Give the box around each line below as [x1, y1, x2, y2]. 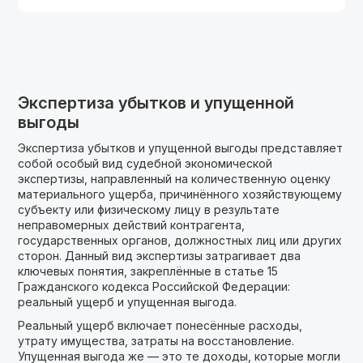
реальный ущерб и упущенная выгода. [18, 295, 237, 309]
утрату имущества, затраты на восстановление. [18, 334, 295, 348]
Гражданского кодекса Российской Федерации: [18, 280, 291, 293]
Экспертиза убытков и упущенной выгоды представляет [18, 141, 344, 155]
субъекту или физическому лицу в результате [18, 203, 280, 216]
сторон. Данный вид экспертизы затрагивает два [18, 249, 301, 263]
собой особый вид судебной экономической [18, 156, 273, 170]
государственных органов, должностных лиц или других [18, 233, 343, 247]
